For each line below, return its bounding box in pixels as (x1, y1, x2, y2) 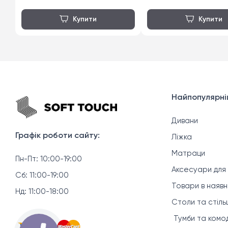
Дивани (172, 117, 198, 125)
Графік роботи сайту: (15, 132, 100, 140)
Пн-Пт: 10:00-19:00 (15, 155, 82, 163)
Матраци (172, 150, 206, 158)
